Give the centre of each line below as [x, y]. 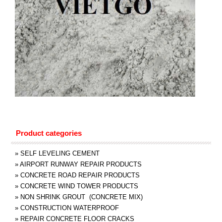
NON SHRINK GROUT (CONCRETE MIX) [81, 197]
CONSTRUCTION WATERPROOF [69, 208]
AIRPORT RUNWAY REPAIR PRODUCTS [81, 164]
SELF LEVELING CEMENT [60, 153]
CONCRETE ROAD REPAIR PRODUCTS [80, 175]
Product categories [49, 133]
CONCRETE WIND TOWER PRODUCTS [79, 186]
